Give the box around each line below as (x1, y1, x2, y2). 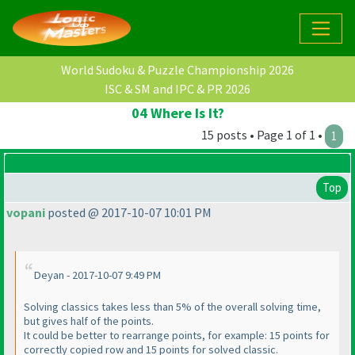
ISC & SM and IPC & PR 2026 (105, 81, 250, 97)
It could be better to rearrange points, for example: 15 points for (24, 328, 330, 343)
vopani (6, 204, 45, 221)
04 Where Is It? (131, 104, 224, 123)
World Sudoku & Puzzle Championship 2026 (61, 62, 294, 78)
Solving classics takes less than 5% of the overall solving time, (24, 300, 321, 315)
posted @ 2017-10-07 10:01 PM (45, 204, 212, 221)
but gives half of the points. (24, 314, 154, 329)
